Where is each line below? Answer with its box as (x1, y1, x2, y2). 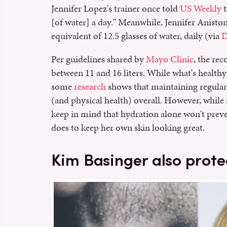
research (74, 80, 106, 94)
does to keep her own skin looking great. (51, 121, 205, 135)
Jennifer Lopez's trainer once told (51, 2, 180, 16)
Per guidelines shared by (51, 52, 146, 66)
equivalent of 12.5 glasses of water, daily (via (51, 29, 221, 43)
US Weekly (180, 2, 221, 16)
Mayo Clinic (146, 52, 194, 66)
